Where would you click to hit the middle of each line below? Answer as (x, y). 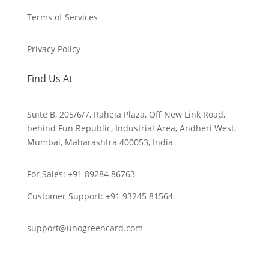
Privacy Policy (53, 49)
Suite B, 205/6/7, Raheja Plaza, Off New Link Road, (126, 115)
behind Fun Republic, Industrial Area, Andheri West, (131, 128)
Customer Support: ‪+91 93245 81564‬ (100, 196)
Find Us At (50, 79)
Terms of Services (62, 17)
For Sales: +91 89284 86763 (81, 174)
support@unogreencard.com (85, 228)
